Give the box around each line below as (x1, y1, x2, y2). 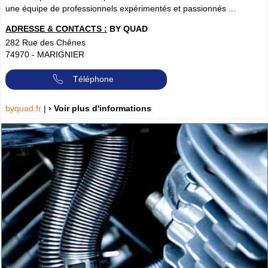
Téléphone (73, 74, 114, 84)
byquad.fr (5, 103, 44, 114)
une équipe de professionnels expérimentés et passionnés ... (5, 4, 236, 14)
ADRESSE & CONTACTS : (5, 24, 107, 34)
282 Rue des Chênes (5, 38, 86, 48)
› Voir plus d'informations (48, 103, 151, 114)
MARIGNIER (37, 50, 84, 60)
